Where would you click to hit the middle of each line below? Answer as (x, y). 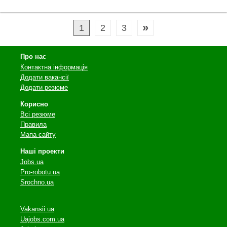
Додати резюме (44, 87)
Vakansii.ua (37, 209)
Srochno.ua (37, 182)
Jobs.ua (32, 162)
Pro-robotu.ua (40, 172)
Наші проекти (42, 151)
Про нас (33, 56)
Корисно (34, 104)
